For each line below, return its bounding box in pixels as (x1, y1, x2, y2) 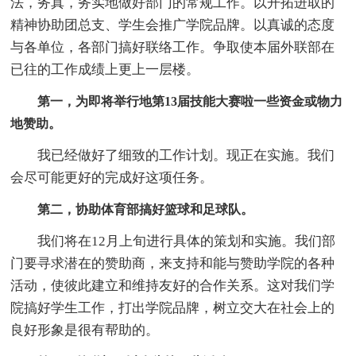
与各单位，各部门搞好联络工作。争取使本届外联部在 (10, 39, 335, 55)
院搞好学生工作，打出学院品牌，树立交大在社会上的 (10, 300, 335, 315)
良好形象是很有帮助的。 (10, 322, 160, 338)
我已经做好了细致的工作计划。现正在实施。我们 (10, 147, 335, 163)
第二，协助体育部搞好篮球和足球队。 (37, 202, 254, 216)
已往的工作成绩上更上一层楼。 (10, 61, 200, 77)
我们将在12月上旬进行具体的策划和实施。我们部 (10, 233, 336, 249)
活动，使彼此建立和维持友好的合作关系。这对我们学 (10, 277, 335, 293)
